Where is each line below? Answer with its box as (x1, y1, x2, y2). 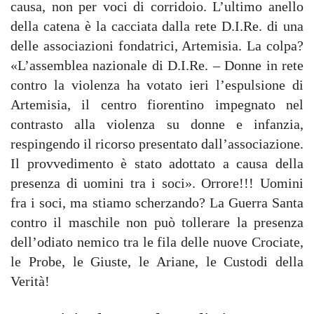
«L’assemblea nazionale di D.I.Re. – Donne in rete (11, 57, 303, 73)
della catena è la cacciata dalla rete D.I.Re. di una (11, 18, 303, 34)
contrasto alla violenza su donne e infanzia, (11, 116, 303, 132)
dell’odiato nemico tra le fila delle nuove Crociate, (11, 233, 303, 250)
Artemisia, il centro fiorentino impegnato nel (11, 96, 303, 112)
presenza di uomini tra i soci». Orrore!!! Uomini (11, 175, 303, 191)
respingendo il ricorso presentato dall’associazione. (11, 135, 303, 151)
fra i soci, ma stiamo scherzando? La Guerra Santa (11, 194, 303, 210)
